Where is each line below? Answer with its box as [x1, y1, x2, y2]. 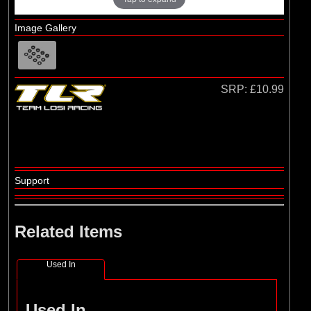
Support [15, 175, 49, 187]
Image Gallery [15, 22, 76, 34]
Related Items [15, 222, 122, 242]
